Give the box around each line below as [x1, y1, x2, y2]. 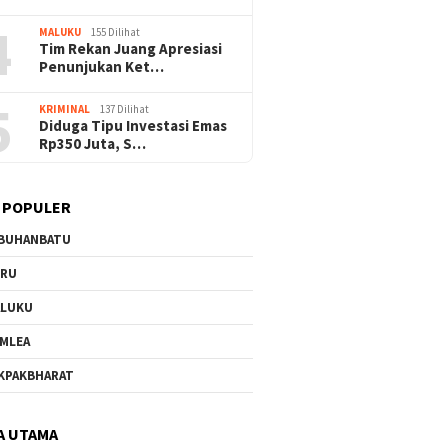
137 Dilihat [100, 102, 150, 117]
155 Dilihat [91, 25, 141, 40]
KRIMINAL [39, 102, 91, 117]
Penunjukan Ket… [39, 57, 165, 77]
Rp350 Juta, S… [39, 134, 147, 154]
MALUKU [39, 25, 82, 40]
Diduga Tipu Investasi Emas [39, 116, 228, 136]
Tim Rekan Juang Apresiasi [39, 39, 223, 59]
